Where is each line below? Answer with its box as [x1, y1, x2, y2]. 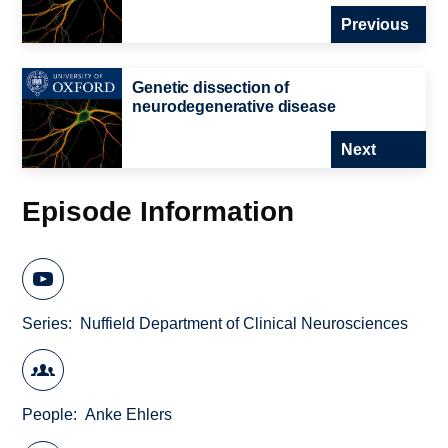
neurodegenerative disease [132, 98, 336, 116]
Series [22, 314, 69, 332]
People [22, 406, 74, 424]
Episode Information [22, 195, 295, 228]
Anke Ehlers [85, 406, 173, 424]
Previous [340, 16, 409, 34]
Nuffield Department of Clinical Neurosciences [80, 314, 409, 332]
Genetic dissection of [132, 79, 290, 97]
